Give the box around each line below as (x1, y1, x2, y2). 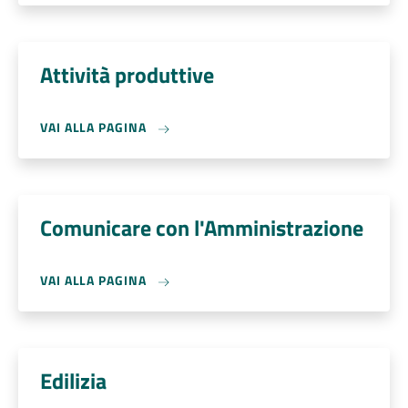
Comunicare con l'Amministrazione (40, 211, 363, 244)
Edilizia (40, 364, 107, 397)
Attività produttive (40, 58, 214, 91)
